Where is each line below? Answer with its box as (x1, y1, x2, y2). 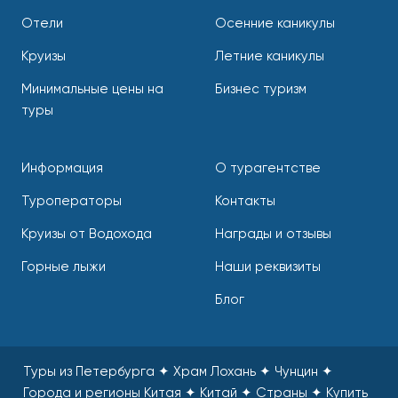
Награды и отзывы (214, 227, 331, 241)
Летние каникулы (214, 50, 324, 64)
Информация (20, 162, 103, 176)
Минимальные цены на (20, 82, 163, 96)
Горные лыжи (20, 259, 106, 274)
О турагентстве (214, 162, 321, 176)
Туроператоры (20, 195, 122, 209)
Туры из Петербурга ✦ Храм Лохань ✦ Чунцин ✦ (23, 365, 333, 379)
